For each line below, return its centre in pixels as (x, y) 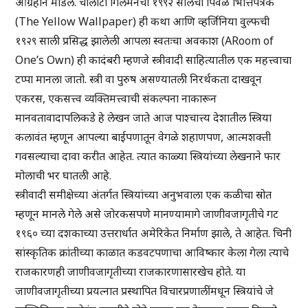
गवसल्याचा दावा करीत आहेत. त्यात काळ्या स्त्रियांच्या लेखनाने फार (148, 156)
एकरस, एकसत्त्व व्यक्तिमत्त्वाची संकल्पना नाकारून (116, 99)
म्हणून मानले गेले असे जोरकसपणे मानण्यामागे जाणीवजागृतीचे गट (147, 214)
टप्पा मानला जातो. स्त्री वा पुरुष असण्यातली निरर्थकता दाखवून (139, 79)
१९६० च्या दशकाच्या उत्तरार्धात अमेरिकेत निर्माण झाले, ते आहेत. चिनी (154, 233)
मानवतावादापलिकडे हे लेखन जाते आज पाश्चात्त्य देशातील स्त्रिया (144, 118)
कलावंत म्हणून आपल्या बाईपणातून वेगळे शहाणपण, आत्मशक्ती (143, 137)
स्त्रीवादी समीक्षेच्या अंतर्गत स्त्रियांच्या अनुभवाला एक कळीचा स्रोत (144, 195)
